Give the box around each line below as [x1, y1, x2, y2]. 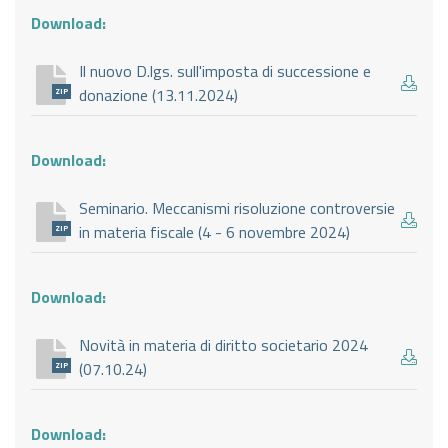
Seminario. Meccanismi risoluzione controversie [79, 195, 395, 220]
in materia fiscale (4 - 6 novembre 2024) [79, 219, 350, 244]
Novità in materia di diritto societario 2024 [79, 332, 368, 357]
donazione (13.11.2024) [79, 82, 238, 107]
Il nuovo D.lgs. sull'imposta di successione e [79, 58, 371, 83]
